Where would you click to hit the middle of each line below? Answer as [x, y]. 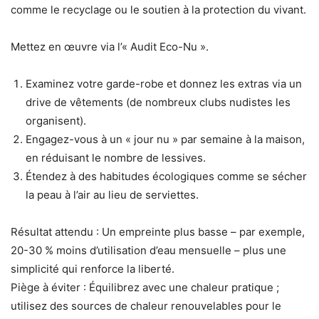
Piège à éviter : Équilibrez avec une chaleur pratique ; [145, 288]
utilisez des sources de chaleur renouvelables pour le [146, 306]
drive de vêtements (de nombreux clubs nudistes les [158, 103]
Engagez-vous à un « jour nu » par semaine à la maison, [165, 140]
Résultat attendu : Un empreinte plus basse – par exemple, [158, 232]
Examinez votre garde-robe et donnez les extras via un [164, 84]
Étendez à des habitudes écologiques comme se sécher [166, 177]
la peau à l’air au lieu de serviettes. [112, 195]
